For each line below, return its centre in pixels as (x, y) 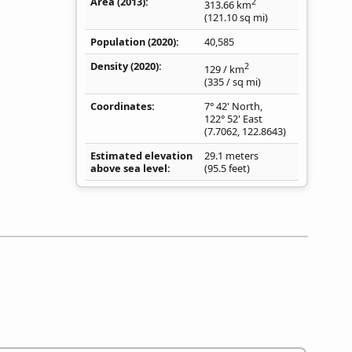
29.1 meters (231, 156)
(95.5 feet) (227, 169)
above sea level (129, 169)
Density (109, 66)
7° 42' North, (233, 106)
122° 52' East (233, 119)
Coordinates (121, 106)
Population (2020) (133, 42)
